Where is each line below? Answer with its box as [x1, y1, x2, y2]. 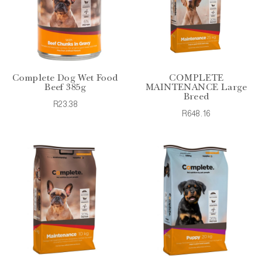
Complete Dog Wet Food [12, 74, 119, 84]
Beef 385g [44, 84, 87, 93]
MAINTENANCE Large [146, 84, 247, 93]
